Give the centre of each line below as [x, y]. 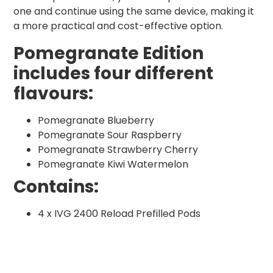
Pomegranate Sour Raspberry [110, 135]
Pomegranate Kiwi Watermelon [113, 165]
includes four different [113, 74]
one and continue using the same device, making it [134, 12]
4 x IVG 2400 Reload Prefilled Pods [119, 214]
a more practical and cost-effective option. [118, 26]
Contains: [56, 187]
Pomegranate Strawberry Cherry [118, 150]
